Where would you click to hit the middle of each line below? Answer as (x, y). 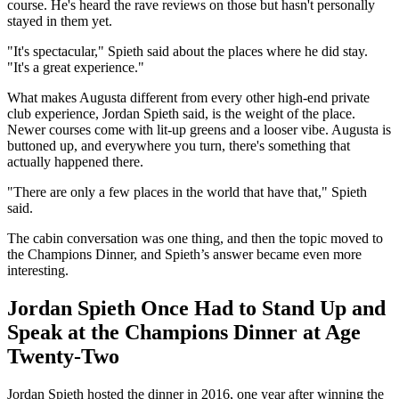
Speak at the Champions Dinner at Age (184, 332)
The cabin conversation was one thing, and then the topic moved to (195, 238)
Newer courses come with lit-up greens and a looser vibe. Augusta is (199, 129)
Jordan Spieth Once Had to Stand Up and (196, 308)
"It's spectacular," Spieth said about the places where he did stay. (187, 51)
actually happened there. (75, 161)
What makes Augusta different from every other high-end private (188, 97)
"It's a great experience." (76, 67)
